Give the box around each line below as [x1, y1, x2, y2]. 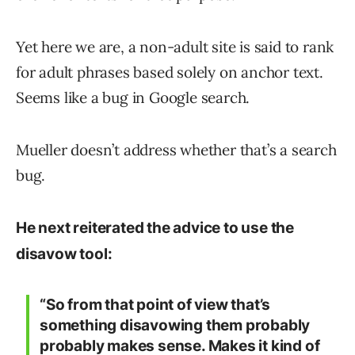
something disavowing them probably [40, 316, 311, 335]
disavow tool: [16, 245, 113, 264]
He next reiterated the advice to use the [16, 219, 294, 238]
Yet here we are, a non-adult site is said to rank [16, 37, 334, 57]
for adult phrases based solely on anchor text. [16, 63, 323, 82]
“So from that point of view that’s [40, 296, 271, 315]
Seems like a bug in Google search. [16, 88, 250, 108]
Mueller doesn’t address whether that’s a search [16, 140, 337, 160]
